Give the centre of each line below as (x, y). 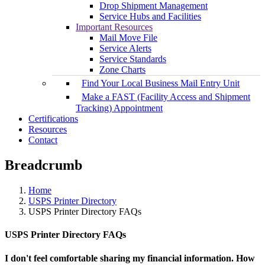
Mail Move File (128, 38)
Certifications (53, 119)
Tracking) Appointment (119, 108)
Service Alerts (125, 49)
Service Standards (133, 59)
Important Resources (114, 27)
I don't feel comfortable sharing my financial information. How (130, 258)
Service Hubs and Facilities (150, 17)
